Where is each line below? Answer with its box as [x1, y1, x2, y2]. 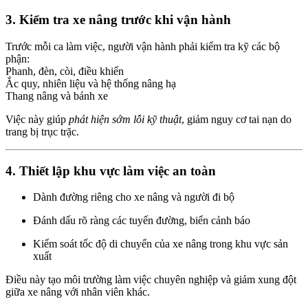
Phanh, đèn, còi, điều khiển [5, 65, 124, 77]
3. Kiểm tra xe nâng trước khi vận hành [5, 12, 231, 27]
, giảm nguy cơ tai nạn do [181, 113, 291, 125]
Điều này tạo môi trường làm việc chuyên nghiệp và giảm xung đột [5, 274, 296, 286]
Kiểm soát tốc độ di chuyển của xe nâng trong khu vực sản [33, 238, 288, 250]
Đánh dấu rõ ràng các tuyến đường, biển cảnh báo [33, 214, 250, 227]
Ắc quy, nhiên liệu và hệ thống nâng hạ [5, 77, 176, 89]
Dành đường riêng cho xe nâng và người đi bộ [33, 191, 234, 203]
